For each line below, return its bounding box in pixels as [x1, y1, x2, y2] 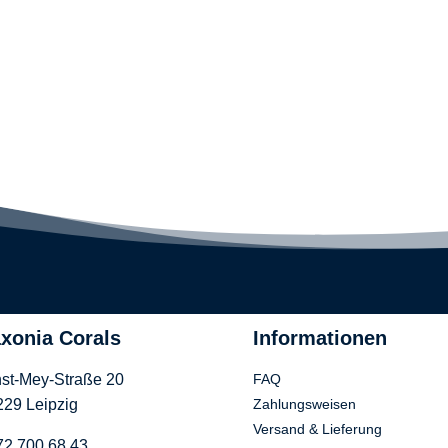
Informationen [252, 326, 387, 349]
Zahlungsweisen [252, 395, 356, 412]
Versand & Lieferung [252, 420, 382, 437]
